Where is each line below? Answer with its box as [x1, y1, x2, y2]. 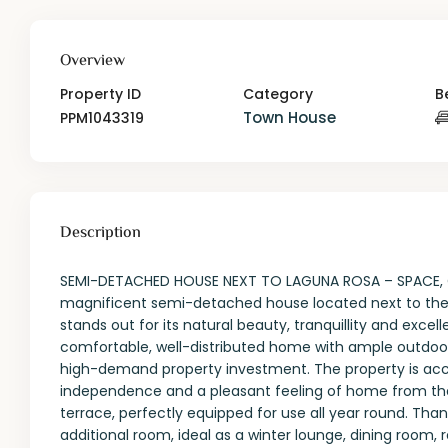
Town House [242, 107, 336, 129]
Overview [60, 49, 126, 75]
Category [242, 84, 313, 105]
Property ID [60, 84, 142, 105]
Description [60, 221, 142, 247]
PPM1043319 [60, 108, 145, 129]
